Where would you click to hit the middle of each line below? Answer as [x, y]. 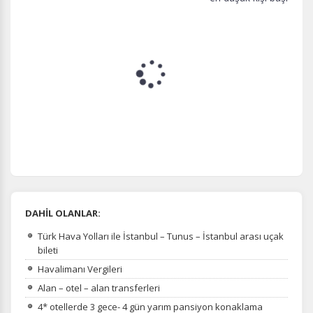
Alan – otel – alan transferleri [99, 287]
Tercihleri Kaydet [156, 105]
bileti [48, 250]
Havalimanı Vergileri [80, 269]
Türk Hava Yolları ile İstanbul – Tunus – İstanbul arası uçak [161, 236]
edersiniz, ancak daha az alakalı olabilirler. [126, 9]
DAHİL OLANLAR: [63, 213]
